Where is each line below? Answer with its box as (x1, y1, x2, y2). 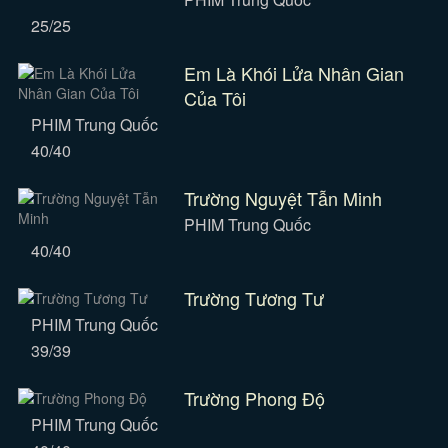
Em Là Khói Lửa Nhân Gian (183, 60, 404, 86)
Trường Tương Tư (183, 285, 324, 311)
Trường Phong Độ (183, 385, 325, 411)
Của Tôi (183, 85, 246, 111)
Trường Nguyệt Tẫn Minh (183, 185, 382, 211)
